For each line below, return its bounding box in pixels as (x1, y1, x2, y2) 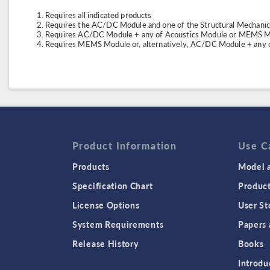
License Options (72, 199, 140, 211)
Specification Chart (72, 180, 153, 192)
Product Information (72, 139, 177, 152)
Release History (72, 237, 139, 250)
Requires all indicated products (45, 9, 152, 20)
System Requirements (72, 218, 164, 230)
